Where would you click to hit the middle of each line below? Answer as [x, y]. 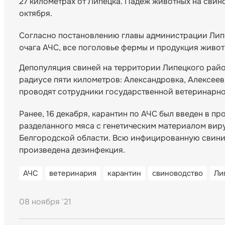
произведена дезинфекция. [72, 150]
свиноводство [178, 174]
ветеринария [73, 174]
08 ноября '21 [45, 202]
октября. [36, 14]
